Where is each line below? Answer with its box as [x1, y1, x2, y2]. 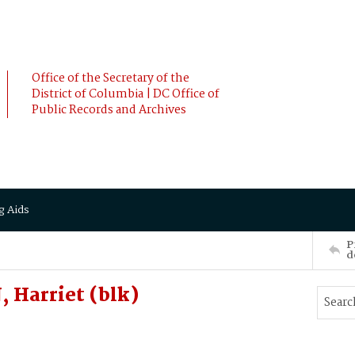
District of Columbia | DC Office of [32, 85, 219, 104]
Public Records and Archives [32, 101, 186, 120]
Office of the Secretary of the [32, 69, 189, 88]
